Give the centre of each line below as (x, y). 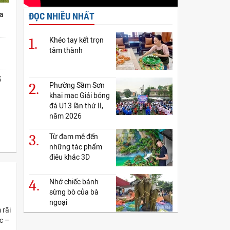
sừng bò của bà (74, 192)
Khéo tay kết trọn (76, 40)
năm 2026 (65, 116)
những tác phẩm (76, 147)
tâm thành (66, 51)
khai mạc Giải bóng (80, 96)
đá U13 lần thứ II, (76, 106)
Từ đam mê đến (74, 137)
